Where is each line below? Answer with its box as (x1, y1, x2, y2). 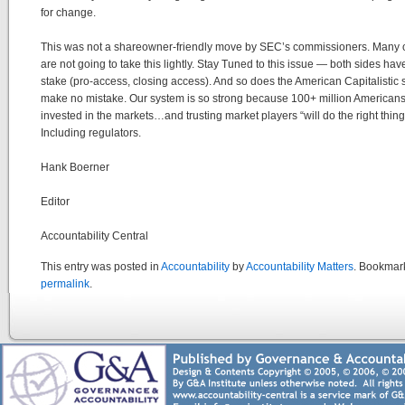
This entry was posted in (41, 259, 161, 273)
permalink (41, 277, 89, 290)
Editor (41, 194, 70, 208)
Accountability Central (41, 229, 148, 242)
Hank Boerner (41, 160, 109, 174)
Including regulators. (41, 126, 141, 139)
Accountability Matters (246, 259, 353, 273)
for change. (41, 5, 96, 19)
